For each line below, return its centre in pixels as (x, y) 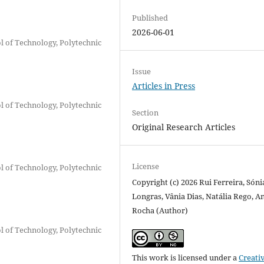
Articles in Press (164, 85)
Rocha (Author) (160, 211)
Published (150, 17)
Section (146, 112)
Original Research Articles (184, 127)
